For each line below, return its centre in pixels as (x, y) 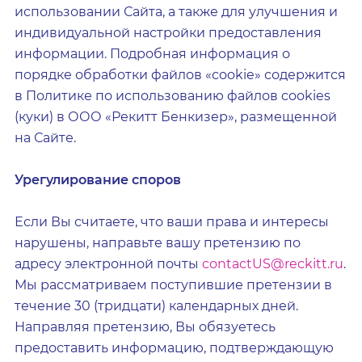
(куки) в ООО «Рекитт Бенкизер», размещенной (176, 117)
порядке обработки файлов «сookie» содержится (180, 75)
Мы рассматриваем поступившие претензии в (173, 285)
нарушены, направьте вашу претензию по (158, 243)
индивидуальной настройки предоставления (168, 33)
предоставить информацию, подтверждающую (174, 348)
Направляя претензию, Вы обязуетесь (145, 327)
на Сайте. (45, 138)
